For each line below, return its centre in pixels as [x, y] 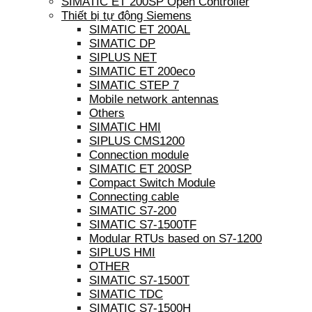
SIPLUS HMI [122, 253]
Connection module [139, 155]
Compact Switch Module [152, 183]
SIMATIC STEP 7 [134, 86]
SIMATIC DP [122, 44]
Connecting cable [134, 197]
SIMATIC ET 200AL [140, 30]
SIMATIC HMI [125, 127]
